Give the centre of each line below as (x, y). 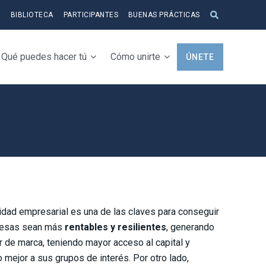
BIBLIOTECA (32, 15)
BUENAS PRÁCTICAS (164, 15)
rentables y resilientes (114, 227)
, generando (190, 227)
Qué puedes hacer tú (44, 56)
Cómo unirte (135, 56)
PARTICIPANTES (91, 15)
